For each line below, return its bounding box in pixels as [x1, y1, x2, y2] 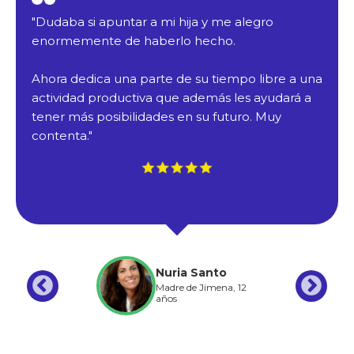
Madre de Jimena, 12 [155, 281, 247, 294]
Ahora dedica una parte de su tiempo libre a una [32, 71, 322, 87]
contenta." [32, 128, 92, 144]
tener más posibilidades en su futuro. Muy [32, 109, 281, 125]
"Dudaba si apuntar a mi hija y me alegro [32, 14, 273, 30]
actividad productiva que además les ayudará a [32, 90, 311, 106]
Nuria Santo [155, 265, 227, 281]
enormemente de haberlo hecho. [32, 33, 235, 49]
